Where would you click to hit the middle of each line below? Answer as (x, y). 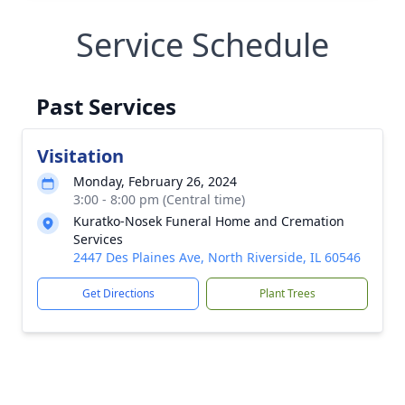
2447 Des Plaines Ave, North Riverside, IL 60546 (217, 257)
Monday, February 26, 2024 (155, 181)
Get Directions (118, 293)
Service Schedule (202, 45)
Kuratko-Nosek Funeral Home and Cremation (209, 221)
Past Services (106, 106)
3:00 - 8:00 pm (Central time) (159, 199)
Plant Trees (287, 293)
